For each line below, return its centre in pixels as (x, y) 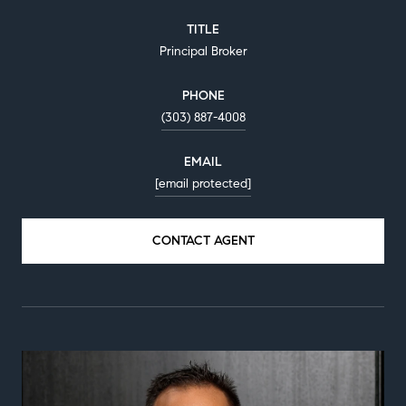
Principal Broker (203, 51)
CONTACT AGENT (203, 240)
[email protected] (203, 183)
